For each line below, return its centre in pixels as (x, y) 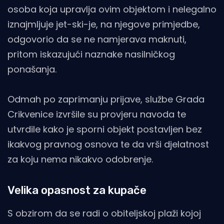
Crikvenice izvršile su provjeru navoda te (97, 114)
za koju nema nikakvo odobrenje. (80, 159)
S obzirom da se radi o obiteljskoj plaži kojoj (104, 213)
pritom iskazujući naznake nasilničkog (91, 54)
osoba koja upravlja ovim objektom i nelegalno (112, 9)
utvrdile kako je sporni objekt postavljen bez (105, 129)
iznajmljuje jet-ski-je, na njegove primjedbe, (104, 24)
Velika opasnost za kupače (77, 190)
